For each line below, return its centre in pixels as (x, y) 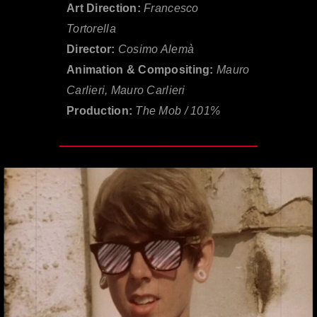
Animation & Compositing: (142, 70)
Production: (100, 111)
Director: (92, 50)
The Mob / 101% (177, 111)
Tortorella (91, 29)
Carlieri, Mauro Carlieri (126, 91)
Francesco (171, 8)
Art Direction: (105, 8)
